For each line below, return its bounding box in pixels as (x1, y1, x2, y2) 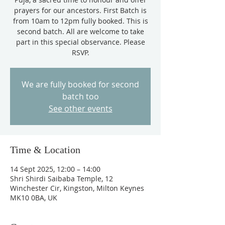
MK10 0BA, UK (10, 193, 57, 202)
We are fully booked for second (22, 79, 139, 90)
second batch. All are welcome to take (17, 27, 144, 36)
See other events (48, 103, 113, 114)
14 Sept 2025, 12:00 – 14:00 (10, 164, 100, 174)
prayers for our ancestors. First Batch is (14, 6, 147, 15)
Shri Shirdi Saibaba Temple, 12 (10, 174, 113, 183)
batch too (62, 91, 99, 102)
